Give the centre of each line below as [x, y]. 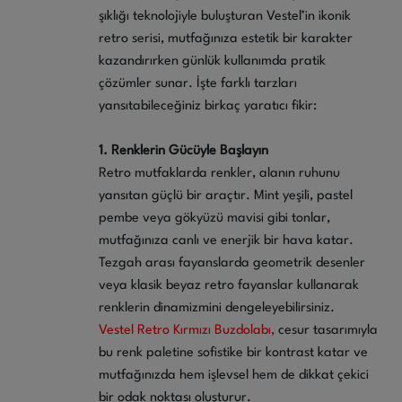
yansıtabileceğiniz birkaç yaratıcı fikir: [208, 106]
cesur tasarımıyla [328, 330]
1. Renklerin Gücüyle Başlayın [184, 151]
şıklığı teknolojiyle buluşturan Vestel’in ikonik [225, 16]
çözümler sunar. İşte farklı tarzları [198, 83]
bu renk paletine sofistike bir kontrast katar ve [233, 353]
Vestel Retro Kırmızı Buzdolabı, [188, 330]
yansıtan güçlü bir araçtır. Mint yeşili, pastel [226, 196]
